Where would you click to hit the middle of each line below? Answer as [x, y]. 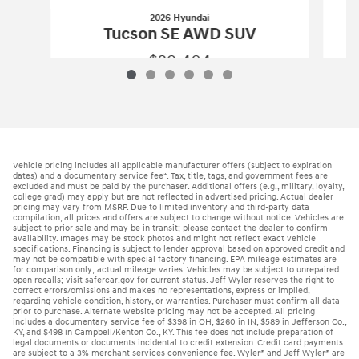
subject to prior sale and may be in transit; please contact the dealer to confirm [170, 228]
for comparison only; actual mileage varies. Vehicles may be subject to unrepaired [176, 270]
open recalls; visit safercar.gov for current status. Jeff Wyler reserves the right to [173, 280]
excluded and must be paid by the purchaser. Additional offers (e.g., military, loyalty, [178, 187]
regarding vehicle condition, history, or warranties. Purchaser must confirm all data [176, 301]
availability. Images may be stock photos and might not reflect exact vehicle [164, 239]
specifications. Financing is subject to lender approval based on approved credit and [179, 249]
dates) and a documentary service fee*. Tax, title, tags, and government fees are [170, 176]
